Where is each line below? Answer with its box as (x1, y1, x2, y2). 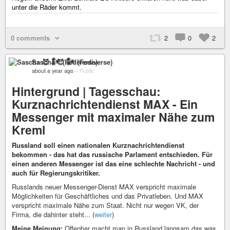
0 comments (11, 33, 50, 43)
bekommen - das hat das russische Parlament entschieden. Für (12, 149, 213, 159)
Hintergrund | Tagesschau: (12, 83, 161, 100)
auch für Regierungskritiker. (12, 168, 100, 178)
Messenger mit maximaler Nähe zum (12, 108, 215, 125)
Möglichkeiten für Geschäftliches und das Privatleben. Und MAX (12, 191, 203, 201)
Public (80, 67, 94, 74)
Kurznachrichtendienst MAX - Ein (12, 95, 198, 112)
